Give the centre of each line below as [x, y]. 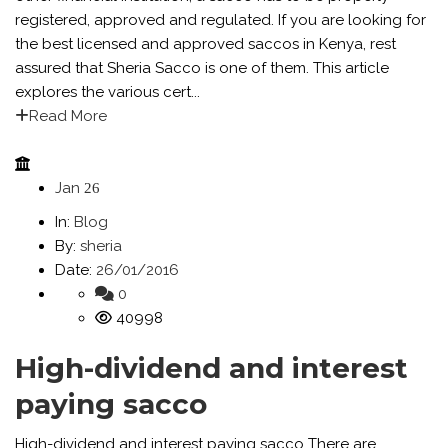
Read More [68, 116]
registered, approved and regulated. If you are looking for [220, 20]
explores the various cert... [107, 92]
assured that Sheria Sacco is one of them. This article [202, 68]
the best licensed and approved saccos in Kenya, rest [205, 44]
